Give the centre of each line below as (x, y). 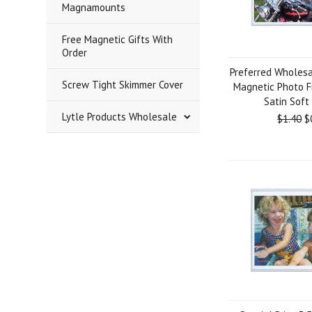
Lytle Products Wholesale (120, 117)
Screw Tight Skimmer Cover (123, 85)
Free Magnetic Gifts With (118, 39)
